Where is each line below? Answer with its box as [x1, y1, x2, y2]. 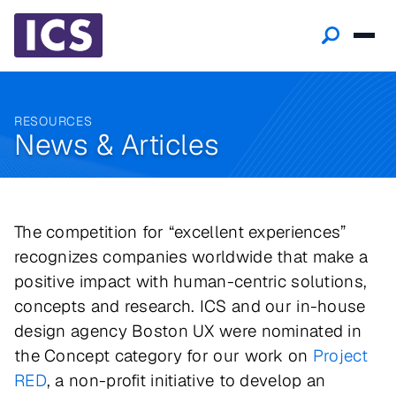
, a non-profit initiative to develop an [46, 369, 326, 392]
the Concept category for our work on [14, 345, 313, 367]
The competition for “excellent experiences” [14, 221, 346, 243]
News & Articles [14, 126, 220, 163]
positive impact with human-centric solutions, [14, 270, 368, 293]
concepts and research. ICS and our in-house [14, 295, 366, 317]
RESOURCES [14, 113, 93, 129]
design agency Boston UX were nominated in [14, 320, 362, 342]
